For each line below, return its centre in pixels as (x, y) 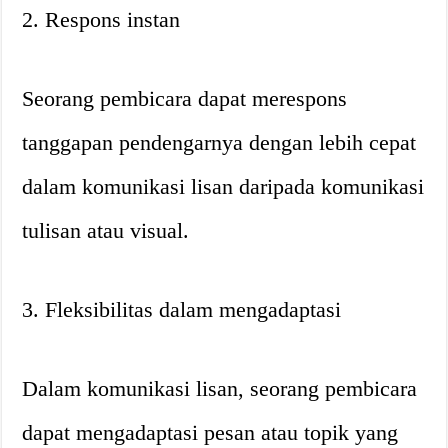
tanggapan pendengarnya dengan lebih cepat (219, 142)
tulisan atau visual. (106, 230)
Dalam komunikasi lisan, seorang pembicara (220, 388)
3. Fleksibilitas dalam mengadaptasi (182, 309)
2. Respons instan (101, 19)
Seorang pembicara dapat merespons (185, 98)
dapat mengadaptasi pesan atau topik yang (210, 432)
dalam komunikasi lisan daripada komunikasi (223, 186)
